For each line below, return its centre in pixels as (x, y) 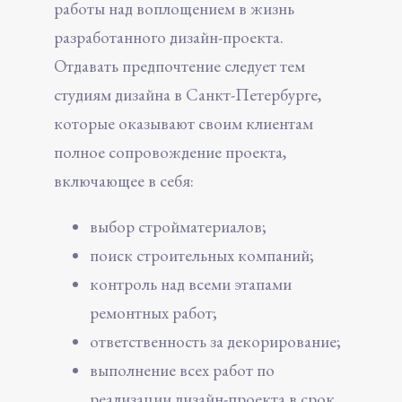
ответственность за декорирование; (215, 341)
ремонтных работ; (153, 312)
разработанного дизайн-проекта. (169, 37)
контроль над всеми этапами (191, 284)
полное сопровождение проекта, (170, 152)
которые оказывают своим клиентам (184, 123)
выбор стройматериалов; (178, 226)
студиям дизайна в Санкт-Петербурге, (188, 94)
